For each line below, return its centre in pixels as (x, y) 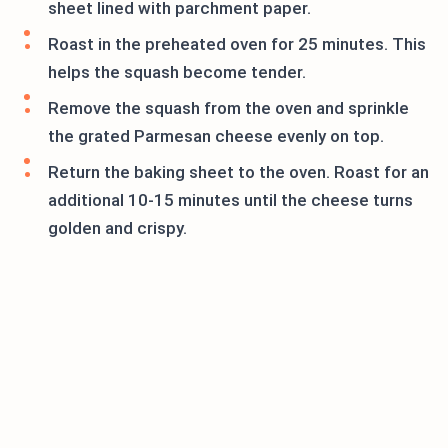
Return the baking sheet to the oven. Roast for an (238, 172)
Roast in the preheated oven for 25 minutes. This (237, 44)
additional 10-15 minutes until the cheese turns (230, 200)
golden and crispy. (117, 228)
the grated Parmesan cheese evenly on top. (216, 136)
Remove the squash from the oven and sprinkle (228, 108)
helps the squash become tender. (177, 72)
